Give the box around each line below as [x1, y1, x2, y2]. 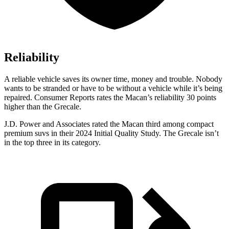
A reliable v [4, 75, 41, 84]
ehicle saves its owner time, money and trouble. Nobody [41, 75, 222, 84]
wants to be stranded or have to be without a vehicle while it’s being [4, 84, 222, 93]
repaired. [4, 93, 34, 102]
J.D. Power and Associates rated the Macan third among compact [4, 120, 214, 129]
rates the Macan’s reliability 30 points [95, 93, 216, 102]
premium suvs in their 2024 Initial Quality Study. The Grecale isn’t [4, 129, 219, 138]
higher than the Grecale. [4, 102, 81, 111]
